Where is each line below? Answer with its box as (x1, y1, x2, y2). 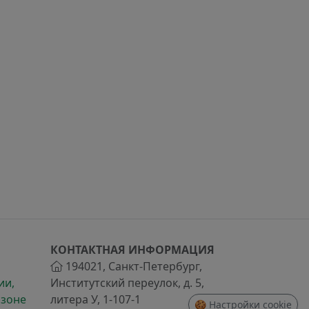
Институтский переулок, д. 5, (50, 275, 204, 291)
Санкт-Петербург (108, 259, 199, 275)
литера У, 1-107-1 (50, 292, 141, 308)
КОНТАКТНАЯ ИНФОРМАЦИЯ (50, 242, 215, 258)
